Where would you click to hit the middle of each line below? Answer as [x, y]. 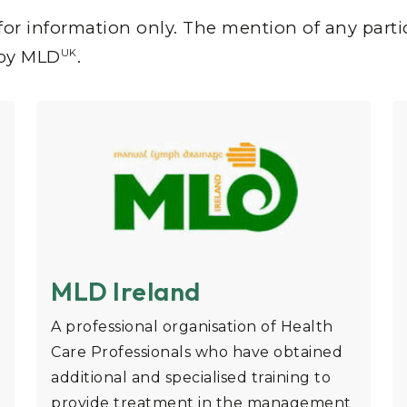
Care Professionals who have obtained [197, 352]
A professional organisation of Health [192, 327]
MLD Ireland [126, 292]
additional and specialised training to [191, 378]
